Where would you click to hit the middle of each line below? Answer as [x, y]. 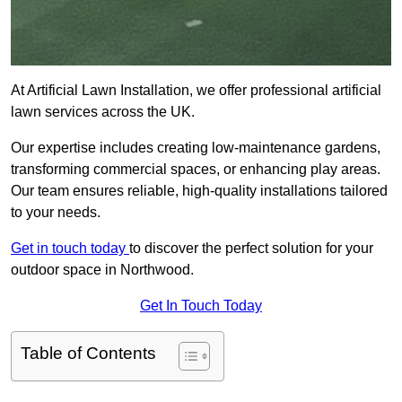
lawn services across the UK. [105, 112]
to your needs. [56, 213]
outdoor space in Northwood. [102, 270]
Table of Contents [88, 354]
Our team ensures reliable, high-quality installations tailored [199, 191]
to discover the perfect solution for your [251, 249]
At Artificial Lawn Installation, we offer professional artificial [196, 91]
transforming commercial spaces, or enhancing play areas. [196, 170]
